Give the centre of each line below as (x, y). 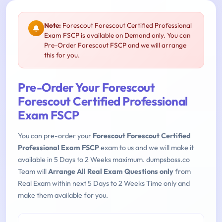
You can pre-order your (55, 136)
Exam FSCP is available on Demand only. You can (117, 35)
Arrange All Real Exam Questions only (111, 172)
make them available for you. (63, 195)
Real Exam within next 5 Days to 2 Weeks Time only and (104, 184)
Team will (33, 172)
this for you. (62, 55)
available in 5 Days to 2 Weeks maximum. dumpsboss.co (104, 160)
